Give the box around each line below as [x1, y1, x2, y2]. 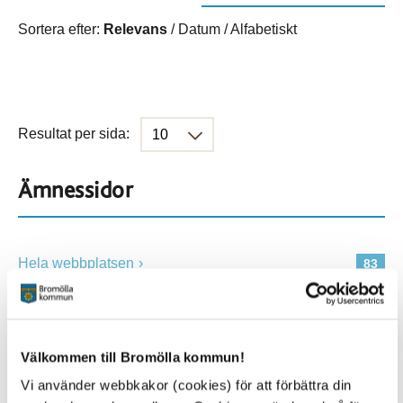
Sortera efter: [18, 22, 103, 37]
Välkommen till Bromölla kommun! [21, 349, 245, 364]
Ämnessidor [18, 179, 133, 202]
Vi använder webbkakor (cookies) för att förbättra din [21, 377, 352, 393]
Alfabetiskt [230, 22, 297, 37]
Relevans [103, 22, 167, 37]
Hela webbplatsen [18, 255, 134, 271]
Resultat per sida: [18, 125, 130, 141]
